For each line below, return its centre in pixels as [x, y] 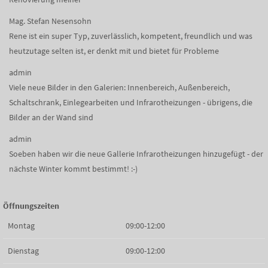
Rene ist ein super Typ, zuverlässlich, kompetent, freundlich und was [131, 36]
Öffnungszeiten [31, 206]
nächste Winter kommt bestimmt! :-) [73, 169]
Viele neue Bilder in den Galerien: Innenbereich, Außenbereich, [119, 87]
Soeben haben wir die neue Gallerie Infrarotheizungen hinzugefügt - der [136, 154]
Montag [21, 226]
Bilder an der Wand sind [51, 117]
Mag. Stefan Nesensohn [50, 21]
